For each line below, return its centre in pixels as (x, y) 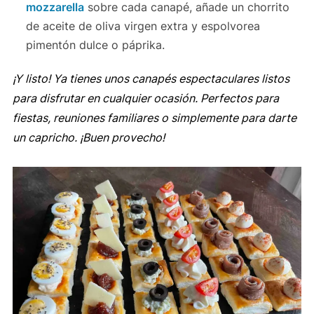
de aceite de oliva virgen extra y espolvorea (143, 26)
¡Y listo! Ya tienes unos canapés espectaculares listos (151, 78)
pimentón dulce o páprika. (96, 45)
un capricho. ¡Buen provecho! (88, 137)
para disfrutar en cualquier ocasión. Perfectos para (145, 98)
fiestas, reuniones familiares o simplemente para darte (154, 117)
